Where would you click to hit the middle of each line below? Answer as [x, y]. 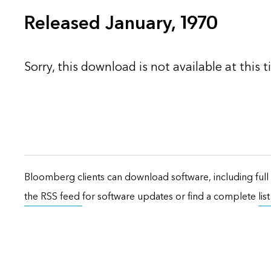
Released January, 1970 [121, 23]
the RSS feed [53, 196]
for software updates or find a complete [170, 196]
